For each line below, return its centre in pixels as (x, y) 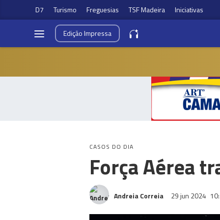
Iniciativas (189, 10)
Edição (74, 33)
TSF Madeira (147, 10)
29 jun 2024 (189, 196)
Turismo (65, 10)
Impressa (98, 33)
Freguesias (103, 10)
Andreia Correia (139, 196)
